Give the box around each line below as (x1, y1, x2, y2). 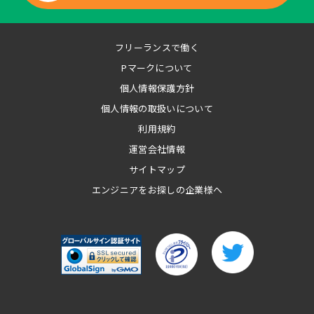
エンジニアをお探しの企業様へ (91, 183, 223, 197)
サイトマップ (129, 163, 185, 177)
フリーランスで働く (115, 41, 199, 55)
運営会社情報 (129, 142, 185, 156)
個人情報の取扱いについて (101, 102, 213, 116)
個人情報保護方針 (119, 81, 195, 95)
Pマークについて (121, 61, 193, 75)
